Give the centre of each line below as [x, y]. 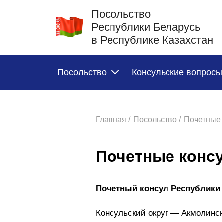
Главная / [113, 120]
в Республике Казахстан [152, 40]
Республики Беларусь [146, 27]
